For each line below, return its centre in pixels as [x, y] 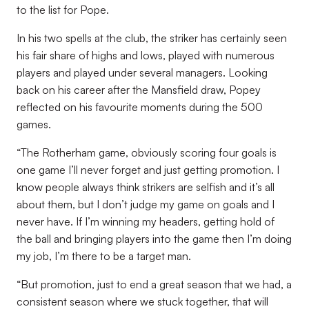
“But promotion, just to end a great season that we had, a [154, 284]
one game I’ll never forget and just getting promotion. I [148, 170]
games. [34, 124]
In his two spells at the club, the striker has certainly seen [152, 38]
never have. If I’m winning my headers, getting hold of [146, 221]
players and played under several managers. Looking [142, 72]
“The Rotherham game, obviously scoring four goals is [147, 152]
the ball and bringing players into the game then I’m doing [154, 239]
